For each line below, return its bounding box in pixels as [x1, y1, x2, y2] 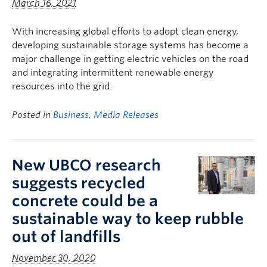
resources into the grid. [12, 81, 112, 92]
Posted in [12, 110, 53, 120]
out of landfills [12, 228, 120, 246]
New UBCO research [12, 156, 161, 174]
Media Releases [94, 110, 159, 120]
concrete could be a [12, 192, 158, 210]
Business [53, 110, 89, 120]
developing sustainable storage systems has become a [12, 40, 249, 51]
